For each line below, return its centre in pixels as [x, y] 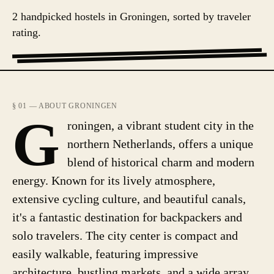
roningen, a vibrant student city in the [161, 125]
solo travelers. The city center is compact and [125, 235]
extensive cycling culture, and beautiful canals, [129, 199]
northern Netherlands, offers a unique [160, 144]
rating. [27, 32]
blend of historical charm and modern [161, 162]
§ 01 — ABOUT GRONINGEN [65, 106]
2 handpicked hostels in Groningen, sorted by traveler [131, 17]
